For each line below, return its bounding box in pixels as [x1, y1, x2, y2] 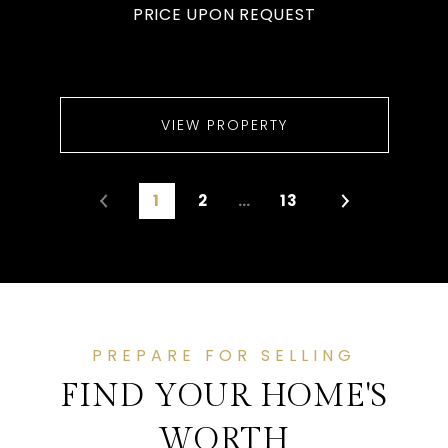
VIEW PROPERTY [160, 115, 288, 135]
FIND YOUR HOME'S [60, 377, 388, 415]
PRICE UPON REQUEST [132, 3, 316, 26]
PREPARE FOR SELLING [92, 344, 356, 367]
